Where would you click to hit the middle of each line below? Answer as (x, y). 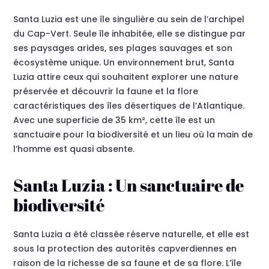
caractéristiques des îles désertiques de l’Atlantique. (129, 106)
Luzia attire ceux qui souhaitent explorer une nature (126, 77)
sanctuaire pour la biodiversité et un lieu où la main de (133, 135)
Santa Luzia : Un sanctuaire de (129, 185)
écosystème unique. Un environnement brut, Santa (124, 63)
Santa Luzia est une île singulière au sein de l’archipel (129, 20)
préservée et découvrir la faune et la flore (106, 92)
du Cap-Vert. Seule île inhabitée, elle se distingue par (130, 34)
